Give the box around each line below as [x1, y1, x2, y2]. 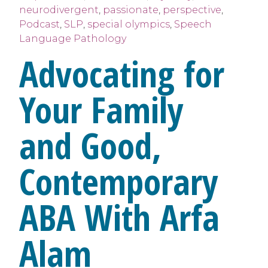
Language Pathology [19, 32, 126, 44]
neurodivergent [19, 4, 99, 16]
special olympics [87, 18, 170, 30]
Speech [174, 18, 212, 30]
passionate [103, 4, 159, 16]
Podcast [19, 18, 60, 30]
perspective [163, 4, 221, 16]
